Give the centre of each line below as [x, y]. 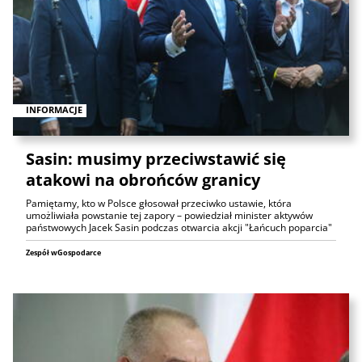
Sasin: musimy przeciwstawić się [156, 158]
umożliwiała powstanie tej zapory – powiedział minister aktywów [169, 215]
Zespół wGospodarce [63, 252]
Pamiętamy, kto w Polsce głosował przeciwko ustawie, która [159, 203]
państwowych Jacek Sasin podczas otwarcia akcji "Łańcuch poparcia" [179, 227]
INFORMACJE [54, 110]
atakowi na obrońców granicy [143, 179]
